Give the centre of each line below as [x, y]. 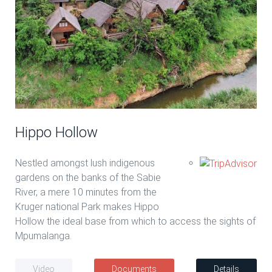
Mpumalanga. [43, 236]
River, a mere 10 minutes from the [86, 192]
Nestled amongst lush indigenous [85, 163]
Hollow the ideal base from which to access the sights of [135, 221]
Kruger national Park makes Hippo [87, 206]
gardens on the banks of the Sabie [88, 177]
